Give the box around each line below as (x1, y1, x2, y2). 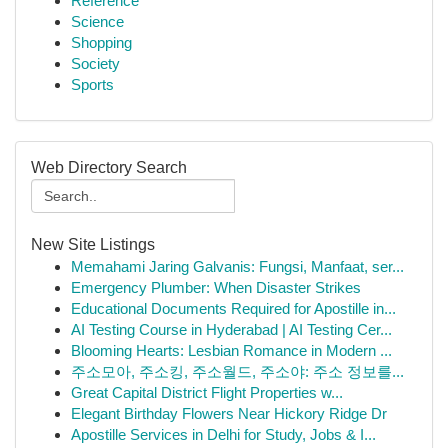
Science (71, 13, 124, 30)
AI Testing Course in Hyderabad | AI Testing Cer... (71, 321, 392, 338)
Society (71, 55, 120, 72)
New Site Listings (31, 236, 155, 253)
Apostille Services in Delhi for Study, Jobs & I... (71, 426, 376, 443)
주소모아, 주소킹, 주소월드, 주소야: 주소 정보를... (71, 363, 404, 380)
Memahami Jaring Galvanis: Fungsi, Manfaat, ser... (71, 258, 404, 275)
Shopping (71, 34, 132, 51)
